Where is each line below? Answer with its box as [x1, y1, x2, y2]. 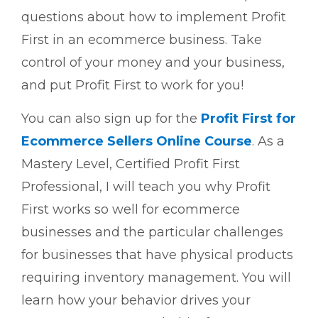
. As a [252, 133, 285, 150]
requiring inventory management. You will [21, 270, 291, 286]
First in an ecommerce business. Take [21, 32, 262, 48]
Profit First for [201, 111, 296, 127]
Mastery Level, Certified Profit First [21, 156, 240, 172]
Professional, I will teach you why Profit [21, 179, 270, 195]
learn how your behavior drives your [21, 292, 251, 309]
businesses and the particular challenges [21, 224, 283, 241]
